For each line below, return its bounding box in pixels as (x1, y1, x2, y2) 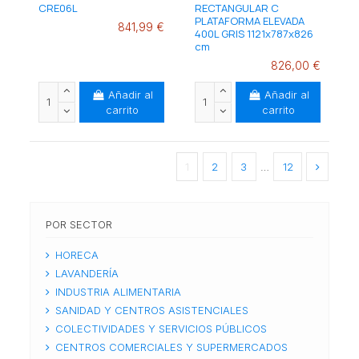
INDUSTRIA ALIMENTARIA (54, 285, 181, 299)
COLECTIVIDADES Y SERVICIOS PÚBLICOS (54, 322, 267, 336)
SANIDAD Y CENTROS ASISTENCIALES (54, 304, 248, 317)
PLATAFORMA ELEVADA (194, 14, 305, 29)
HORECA (54, 248, 99, 262)
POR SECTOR (45, 218, 112, 232)
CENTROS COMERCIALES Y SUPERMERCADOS (54, 341, 288, 354)
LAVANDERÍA (54, 267, 119, 280)
